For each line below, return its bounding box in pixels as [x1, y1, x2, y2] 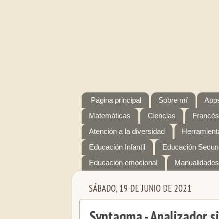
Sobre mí [158, 96, 188, 105]
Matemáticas [89, 111, 131, 120]
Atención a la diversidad [89, 127, 165, 136]
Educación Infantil [89, 143, 145, 152]
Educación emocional [89, 158, 157, 167]
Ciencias [147, 111, 175, 120]
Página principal [90, 96, 141, 105]
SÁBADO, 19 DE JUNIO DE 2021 [89, 182, 192, 195]
